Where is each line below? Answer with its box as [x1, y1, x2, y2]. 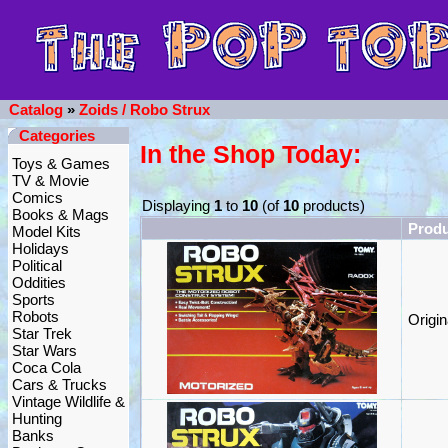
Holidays [12, 240, 69, 257]
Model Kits [12, 223, 81, 240]
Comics [12, 189, 63, 206]
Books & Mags [12, 206, 109, 223]
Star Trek [12, 325, 72, 342]
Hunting [12, 410, 62, 427]
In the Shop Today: [140, 140, 361, 168]
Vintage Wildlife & [12, 393, 125, 410]
